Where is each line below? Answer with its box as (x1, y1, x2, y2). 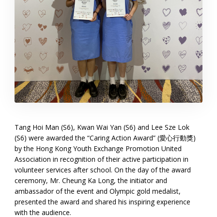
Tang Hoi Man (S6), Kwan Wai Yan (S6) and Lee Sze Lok (15, 123, 189, 132)
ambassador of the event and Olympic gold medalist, (15, 186, 181, 196)
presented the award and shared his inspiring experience (15, 197, 190, 207)
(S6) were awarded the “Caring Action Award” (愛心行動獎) (15, 133, 196, 143)
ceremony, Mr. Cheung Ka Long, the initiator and (15, 176, 167, 186)
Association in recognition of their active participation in (15, 155, 188, 164)
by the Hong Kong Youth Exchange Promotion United (15, 144, 182, 154)
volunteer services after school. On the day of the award (15, 165, 191, 175)
